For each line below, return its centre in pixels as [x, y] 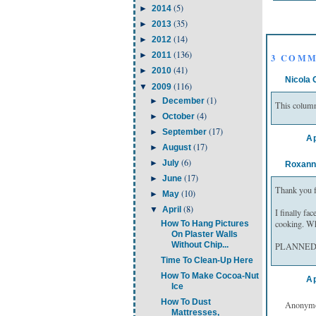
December [184, 101]
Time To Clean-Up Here [207, 261]
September [185, 132]
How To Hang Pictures [205, 224]
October [179, 116]
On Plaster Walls [204, 235]
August [177, 147]
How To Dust [186, 302]
